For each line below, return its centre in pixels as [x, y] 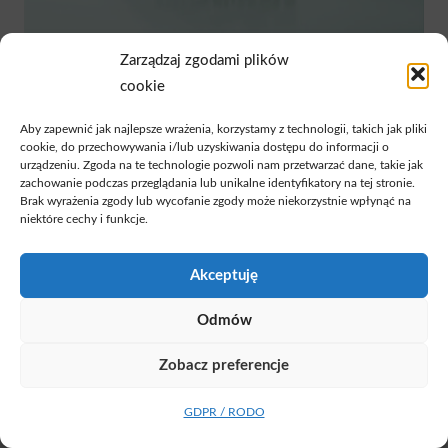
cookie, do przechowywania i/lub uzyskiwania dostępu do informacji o [204, 147]
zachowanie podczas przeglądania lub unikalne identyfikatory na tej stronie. [217, 183]
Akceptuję [224, 275]
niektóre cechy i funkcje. [84, 219]
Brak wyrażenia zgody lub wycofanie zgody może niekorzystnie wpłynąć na [215, 201]
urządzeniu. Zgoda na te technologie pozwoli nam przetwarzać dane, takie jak [221, 165]
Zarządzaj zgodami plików [204, 60]
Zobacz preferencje [224, 365]
